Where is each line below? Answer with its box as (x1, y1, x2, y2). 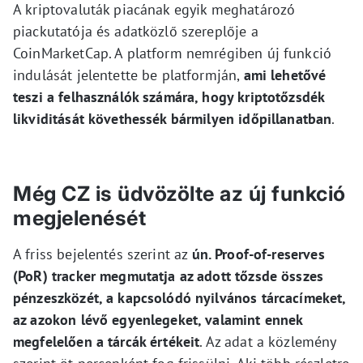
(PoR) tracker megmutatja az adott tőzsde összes (13, 267, 324, 286)
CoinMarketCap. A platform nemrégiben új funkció (13, 44, 332, 63)
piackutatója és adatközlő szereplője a (13, 22, 258, 41)
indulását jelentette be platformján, (13, 66, 244, 85)
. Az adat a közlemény (199, 332, 336, 352)
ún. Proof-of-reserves (191, 245, 325, 264)
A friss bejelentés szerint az (13, 245, 192, 264)
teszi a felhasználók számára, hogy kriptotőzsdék (13, 88, 325, 107)
